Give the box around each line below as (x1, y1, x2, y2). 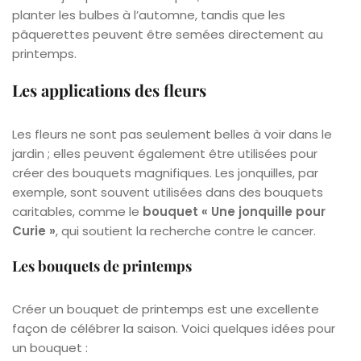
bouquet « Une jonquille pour (143, 202, 326, 220)
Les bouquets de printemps (12, 255, 192, 276)
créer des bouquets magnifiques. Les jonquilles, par (12, 164, 318, 181)
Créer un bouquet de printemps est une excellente (12, 300, 319, 317)
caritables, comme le (12, 202, 143, 220)
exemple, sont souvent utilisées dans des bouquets (12, 183, 323, 201)
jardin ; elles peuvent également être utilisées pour (12, 144, 317, 162)
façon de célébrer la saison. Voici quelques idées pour (12, 319, 335, 337)
